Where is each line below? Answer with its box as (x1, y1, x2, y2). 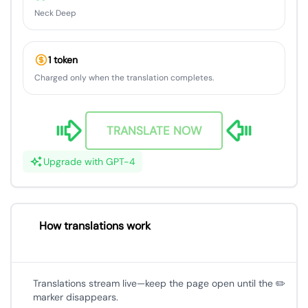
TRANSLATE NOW (107, 122, 201, 138)
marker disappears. (32, 291, 118, 304)
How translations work (39, 219, 151, 234)
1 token (48, 54, 78, 66)
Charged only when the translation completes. (34, 72, 214, 83)
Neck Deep (34, 8, 76, 19)
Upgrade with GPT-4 (43, 155, 135, 168)
